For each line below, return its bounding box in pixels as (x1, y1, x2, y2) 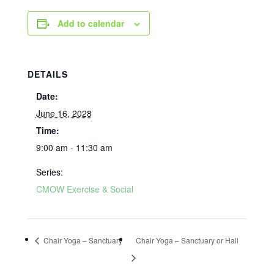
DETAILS (27, 68, 68, 80)
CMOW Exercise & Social (35, 183, 133, 195)
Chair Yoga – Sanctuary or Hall (135, 234, 239, 245)
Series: (35, 166, 63, 178)
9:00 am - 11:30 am (35, 141, 113, 154)
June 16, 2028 (35, 107, 92, 119)
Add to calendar (57, 17, 124, 29)
